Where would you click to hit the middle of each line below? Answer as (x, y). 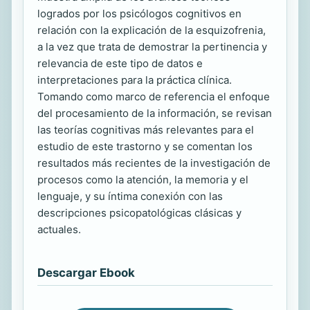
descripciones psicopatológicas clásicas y (139, 212)
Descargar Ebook (86, 272)
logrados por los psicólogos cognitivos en (139, 13)
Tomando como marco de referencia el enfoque (154, 96)
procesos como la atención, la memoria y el (143, 179)
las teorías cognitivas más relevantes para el (146, 129)
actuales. (59, 229)
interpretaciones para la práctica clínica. (135, 80)
